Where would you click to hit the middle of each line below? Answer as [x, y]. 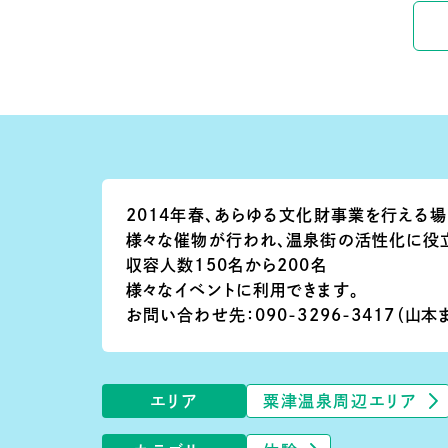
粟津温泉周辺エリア [340, 400]
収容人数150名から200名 [227, 264]
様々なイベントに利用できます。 [242, 289]
